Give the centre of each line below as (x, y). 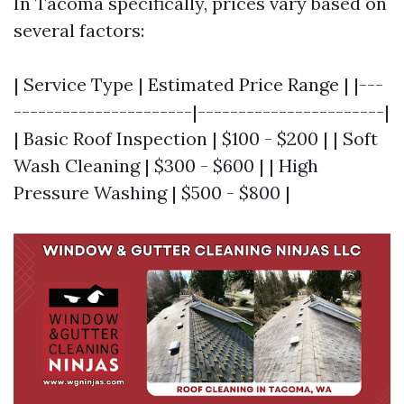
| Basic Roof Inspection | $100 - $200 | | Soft (196, 139)
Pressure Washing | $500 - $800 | (152, 193)
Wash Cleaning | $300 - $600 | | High (166, 166)
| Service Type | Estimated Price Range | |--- (198, 85)
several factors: (79, 31)
